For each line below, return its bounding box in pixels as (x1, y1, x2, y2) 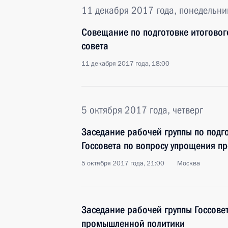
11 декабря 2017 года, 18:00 (81, 59, 169, 68)
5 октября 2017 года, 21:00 (81, 159, 164, 168)
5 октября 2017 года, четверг (81, 104, 203, 116)
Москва (177, 159, 200, 168)
